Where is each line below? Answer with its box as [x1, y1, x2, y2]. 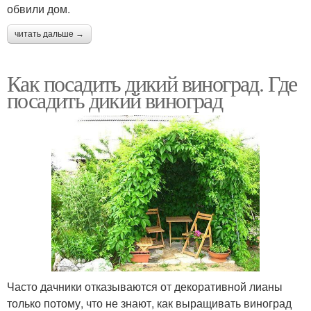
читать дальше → [15, 28, 84, 39]
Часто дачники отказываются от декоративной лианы [7, 278, 283, 294]
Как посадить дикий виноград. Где [7, 67, 297, 98]
